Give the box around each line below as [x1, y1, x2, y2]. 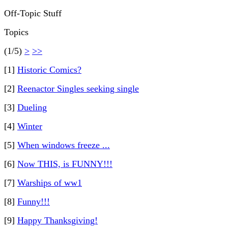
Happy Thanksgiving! [17, 215, 98, 225]
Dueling [17, 102, 47, 112]
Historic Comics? [17, 65, 81, 75]
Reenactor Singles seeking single [17, 83, 139, 94]
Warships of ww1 [17, 178, 82, 188]
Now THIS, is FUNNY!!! [17, 159, 112, 169]
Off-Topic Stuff [4, 8, 62, 18]
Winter [17, 121, 42, 131]
